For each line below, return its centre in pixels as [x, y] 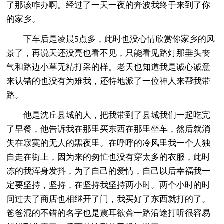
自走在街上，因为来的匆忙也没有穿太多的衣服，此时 [109, 157]
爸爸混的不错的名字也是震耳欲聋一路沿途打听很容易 [109, 213]
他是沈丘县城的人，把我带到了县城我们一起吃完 [109, 115]
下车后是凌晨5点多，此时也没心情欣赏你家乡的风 [111, 39]
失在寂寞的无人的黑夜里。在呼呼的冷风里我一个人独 [109, 143]
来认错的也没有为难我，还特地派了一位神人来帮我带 [109, 81]
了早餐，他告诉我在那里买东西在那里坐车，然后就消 [109, 129]
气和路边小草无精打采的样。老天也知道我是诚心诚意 [109, 67]
